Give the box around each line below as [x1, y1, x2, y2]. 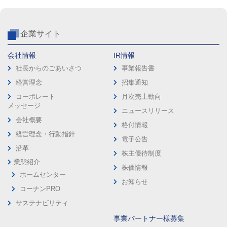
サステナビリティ [16, 199, 68, 207]
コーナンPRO [20, 184, 60, 193]
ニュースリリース [122, 106, 174, 115]
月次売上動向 [122, 92, 161, 100]
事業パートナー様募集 [113, 214, 184, 222]
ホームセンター [20, 170, 66, 178]
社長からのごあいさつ [16, 64, 82, 72]
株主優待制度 [122, 149, 161, 157]
